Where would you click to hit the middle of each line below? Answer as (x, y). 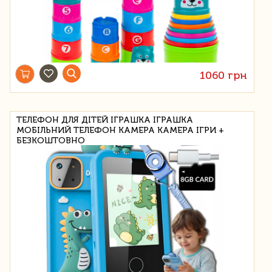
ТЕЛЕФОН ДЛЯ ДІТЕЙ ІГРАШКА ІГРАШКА (105, 120)
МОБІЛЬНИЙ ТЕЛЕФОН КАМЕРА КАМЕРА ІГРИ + (120, 130)
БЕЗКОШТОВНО (51, 140)
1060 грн (224, 75)
